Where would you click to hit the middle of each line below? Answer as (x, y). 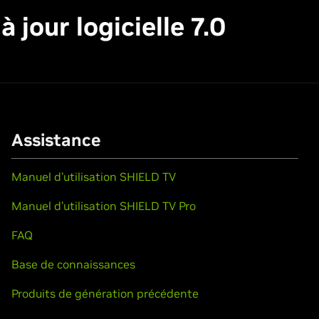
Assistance (56, 140)
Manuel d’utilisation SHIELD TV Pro (104, 206)
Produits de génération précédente (105, 293)
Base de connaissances (74, 264)
